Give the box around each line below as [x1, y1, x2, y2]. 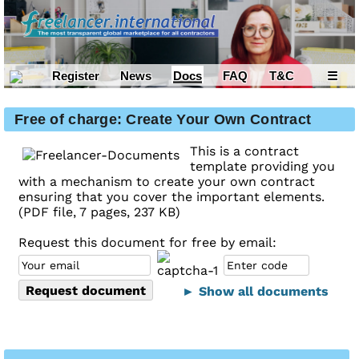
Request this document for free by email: [18, 235, 276, 251]
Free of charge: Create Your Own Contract [14, 111, 312, 128]
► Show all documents [178, 284, 333, 300]
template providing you [190, 159, 335, 175]
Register [51, 68, 99, 83]
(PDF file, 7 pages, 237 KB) [18, 204, 180, 220]
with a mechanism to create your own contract [18, 174, 315, 190]
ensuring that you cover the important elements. [18, 189, 325, 205]
